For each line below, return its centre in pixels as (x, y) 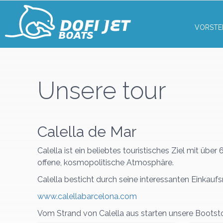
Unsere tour (102, 91)
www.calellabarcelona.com (87, 196)
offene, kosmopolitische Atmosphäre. (106, 163)
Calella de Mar (87, 132)
